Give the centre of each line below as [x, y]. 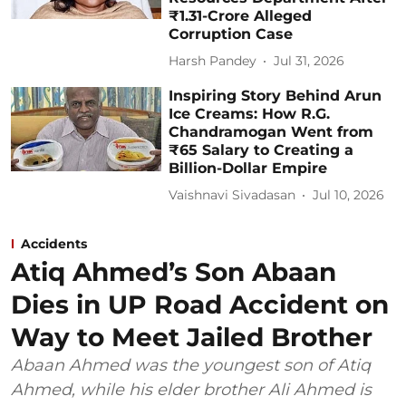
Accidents [54, 243]
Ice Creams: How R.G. [250, 113]
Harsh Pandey [213, 61]
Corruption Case [231, 34]
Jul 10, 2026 [349, 195]
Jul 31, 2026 [309, 61]
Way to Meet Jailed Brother [192, 337]
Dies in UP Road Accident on [200, 304]
